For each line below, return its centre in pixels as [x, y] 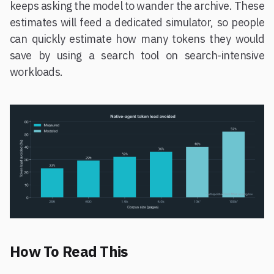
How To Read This [69, 252]
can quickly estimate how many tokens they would [137, 39]
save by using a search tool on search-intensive [137, 56]
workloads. [36, 72]
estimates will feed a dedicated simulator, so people [137, 23]
